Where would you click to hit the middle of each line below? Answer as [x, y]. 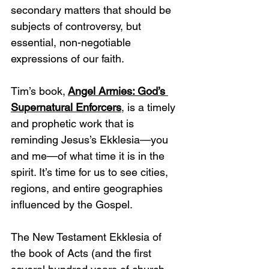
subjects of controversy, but [77, 26]
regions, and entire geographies [88, 188]
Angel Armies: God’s [118, 91]
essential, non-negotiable [72, 42]
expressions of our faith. [68, 59]
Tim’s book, [38, 91]
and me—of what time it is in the [89, 156]
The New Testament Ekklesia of [88, 237]
